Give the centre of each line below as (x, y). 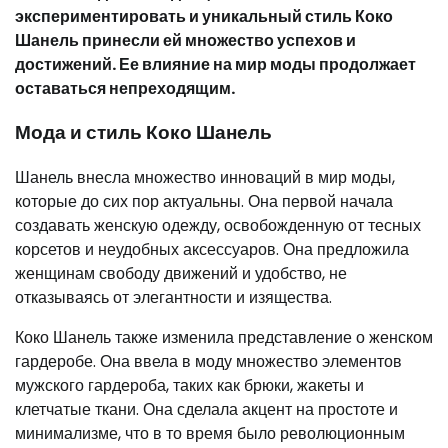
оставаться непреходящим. (125, 88)
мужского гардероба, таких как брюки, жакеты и (189, 385)
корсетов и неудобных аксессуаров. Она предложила (212, 249)
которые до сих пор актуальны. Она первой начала (204, 201)
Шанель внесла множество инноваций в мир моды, (205, 177)
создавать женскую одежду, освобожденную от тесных (218, 225)
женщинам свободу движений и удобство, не (181, 273)
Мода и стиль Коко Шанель (143, 133)
